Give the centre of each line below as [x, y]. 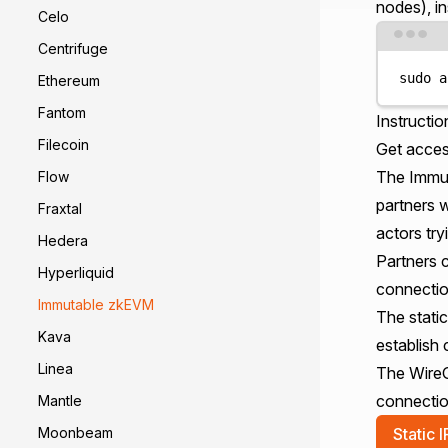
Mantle [60, 400]
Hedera [63, 240]
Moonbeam [75, 432]
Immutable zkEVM [96, 304]
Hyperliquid [76, 272]
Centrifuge [73, 48]
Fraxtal [60, 208]
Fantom [62, 112]
